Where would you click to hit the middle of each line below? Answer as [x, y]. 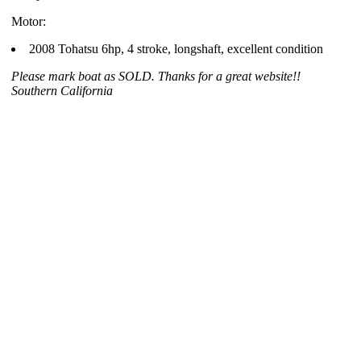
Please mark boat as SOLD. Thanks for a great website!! [156, 76]
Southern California [62, 91]
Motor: [29, 21]
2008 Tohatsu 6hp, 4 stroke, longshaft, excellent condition [176, 49]
